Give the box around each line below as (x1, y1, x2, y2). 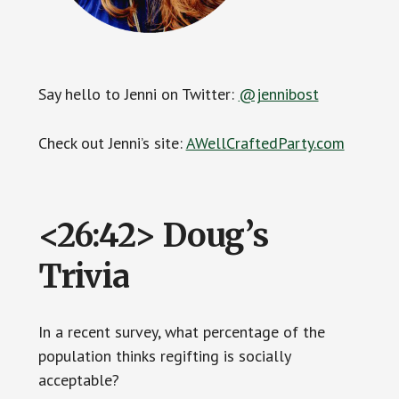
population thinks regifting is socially (37, 346, 290, 367)
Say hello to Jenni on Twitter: (37, 84, 239, 105)
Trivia (37, 256, 130, 297)
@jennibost (238, 84, 319, 105)
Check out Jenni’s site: (37, 133, 186, 154)
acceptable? (37, 370, 119, 391)
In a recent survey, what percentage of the (37, 322, 325, 343)
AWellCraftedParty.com (185, 133, 345, 154)
